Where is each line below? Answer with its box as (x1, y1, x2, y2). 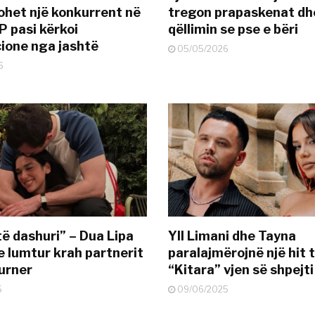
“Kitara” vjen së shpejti (167, 262, 314, 278)
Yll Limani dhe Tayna (167, 229, 296, 244)
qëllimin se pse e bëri (167, 21, 298, 37)
